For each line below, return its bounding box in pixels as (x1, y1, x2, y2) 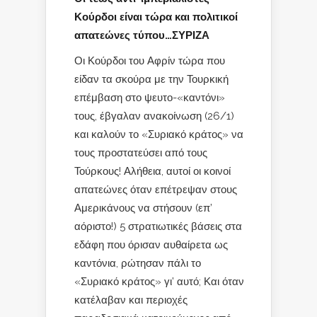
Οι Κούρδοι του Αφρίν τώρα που (74, 54, 225, 67)
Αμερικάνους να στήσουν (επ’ (74, 201, 212, 214)
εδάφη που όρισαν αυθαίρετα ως (74, 238, 228, 251)
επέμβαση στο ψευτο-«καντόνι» (74, 91, 225, 104)
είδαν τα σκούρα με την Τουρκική (74, 72, 229, 86)
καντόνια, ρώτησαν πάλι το (74, 256, 201, 270)
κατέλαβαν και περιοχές (74, 293, 188, 306)
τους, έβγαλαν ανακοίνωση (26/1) (74, 109, 234, 122)
